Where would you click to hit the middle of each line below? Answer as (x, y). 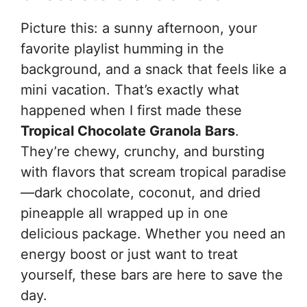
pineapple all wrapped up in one (124, 213)
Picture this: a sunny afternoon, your (139, 28)
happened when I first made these (131, 110)
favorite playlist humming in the (122, 48)
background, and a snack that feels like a (153, 69)
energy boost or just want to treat (129, 254)
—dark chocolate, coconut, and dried (140, 192)
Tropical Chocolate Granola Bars (128, 131)
